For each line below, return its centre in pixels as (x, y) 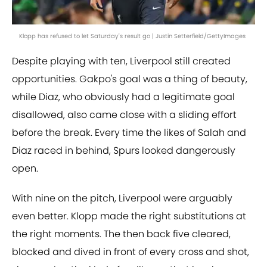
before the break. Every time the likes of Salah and (129, 133)
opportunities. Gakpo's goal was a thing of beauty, (130, 79)
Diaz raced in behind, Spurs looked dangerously (124, 151)
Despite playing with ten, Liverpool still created (121, 61)
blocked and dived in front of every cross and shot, (131, 252)
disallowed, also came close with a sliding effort (124, 115)
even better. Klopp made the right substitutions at (129, 216)
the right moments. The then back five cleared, (121, 234)
